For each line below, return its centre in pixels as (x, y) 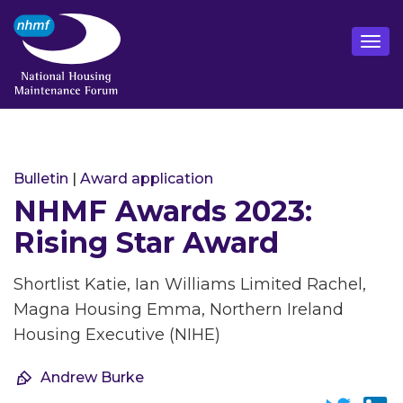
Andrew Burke (92, 377)
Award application (147, 179)
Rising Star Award (146, 242)
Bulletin (41, 179)
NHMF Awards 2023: (163, 211)
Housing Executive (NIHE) (117, 335)
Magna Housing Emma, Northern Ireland (179, 309)
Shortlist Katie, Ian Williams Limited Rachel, (190, 284)
